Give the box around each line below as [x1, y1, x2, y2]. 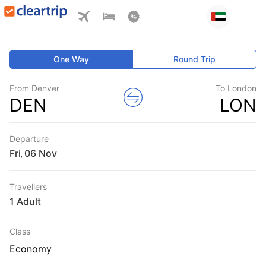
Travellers [9, 182, 47, 192]
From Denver [9, 83, 59, 93]
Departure [9, 134, 49, 144]
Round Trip [173, 54, 216, 64]
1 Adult [9, 195, 41, 207]
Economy [9, 243, 52, 255]
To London [216, 83, 256, 93]
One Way [53, 54, 90, 64]
